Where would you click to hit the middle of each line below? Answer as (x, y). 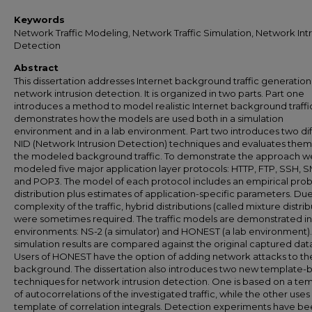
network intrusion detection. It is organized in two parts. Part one (159, 93)
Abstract (36, 68)
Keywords (39, 19)
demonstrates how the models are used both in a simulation (149, 118)
